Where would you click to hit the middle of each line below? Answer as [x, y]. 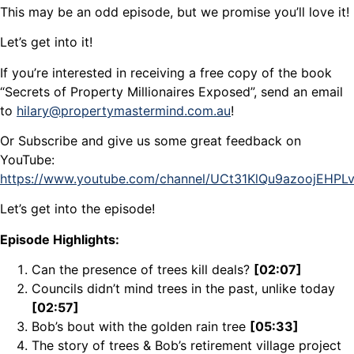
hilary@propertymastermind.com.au [124, 110]
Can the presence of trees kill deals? [143, 270]
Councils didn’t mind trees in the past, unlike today [183, 289]
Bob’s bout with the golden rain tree [141, 327]
